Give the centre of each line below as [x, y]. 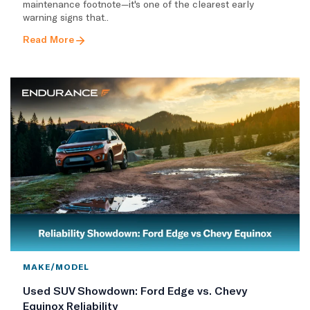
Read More [48, 39]
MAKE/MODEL [56, 267]
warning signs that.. [66, 17]
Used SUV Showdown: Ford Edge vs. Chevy [135, 291]
